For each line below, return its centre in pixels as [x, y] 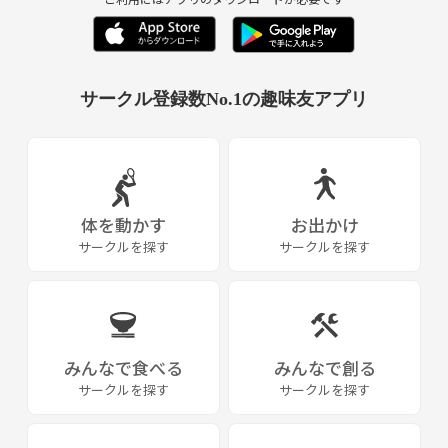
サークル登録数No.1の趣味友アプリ [224, 98]
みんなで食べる [123, 367]
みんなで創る [324, 367]
